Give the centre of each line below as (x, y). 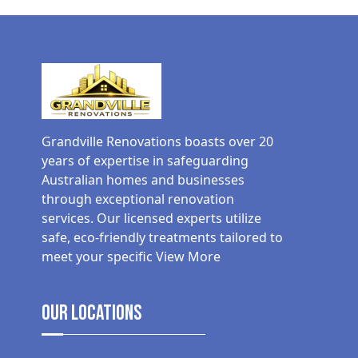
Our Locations (91, 314)
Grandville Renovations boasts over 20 (157, 142)
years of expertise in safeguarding (145, 161)
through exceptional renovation (138, 199)
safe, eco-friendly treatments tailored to (162, 238)
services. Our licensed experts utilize (151, 219)
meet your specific (99, 257)
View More (188, 257)
